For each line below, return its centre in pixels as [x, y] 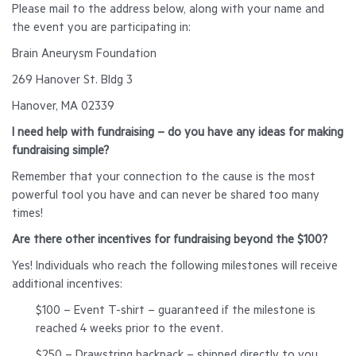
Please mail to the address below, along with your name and [168, 11]
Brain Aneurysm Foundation [84, 55]
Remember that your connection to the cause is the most [164, 178]
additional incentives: [69, 286]
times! [29, 215]
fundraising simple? [60, 152]
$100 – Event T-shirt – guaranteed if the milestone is [176, 312]
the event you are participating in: [101, 29]
